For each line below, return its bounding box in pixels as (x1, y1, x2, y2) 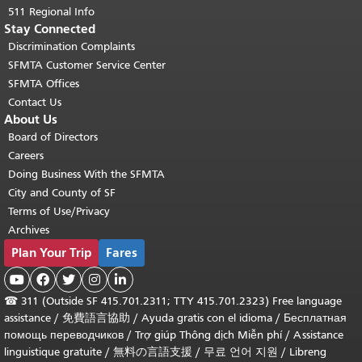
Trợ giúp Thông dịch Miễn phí (135, 328, 282, 342)
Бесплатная (284, 311, 347, 325)
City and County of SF (8, 186, 116, 200)
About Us (4, 112, 57, 127)
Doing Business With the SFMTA (8, 167, 165, 181)
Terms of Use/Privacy (8, 204, 110, 218)
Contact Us (8, 95, 61, 109)
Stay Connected (4, 21, 95, 36)
